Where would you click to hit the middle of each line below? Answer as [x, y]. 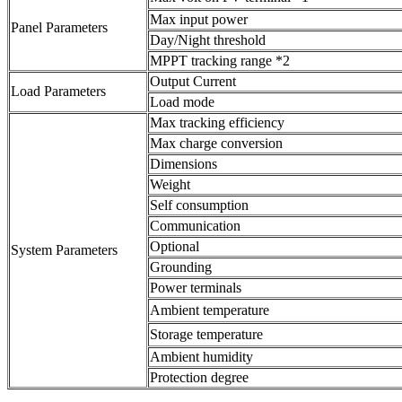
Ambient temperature [210, 310]
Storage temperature [206, 334]
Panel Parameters [59, 27]
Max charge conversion [216, 143]
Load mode [182, 101]
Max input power [199, 19]
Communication [195, 225]
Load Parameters [58, 91]
